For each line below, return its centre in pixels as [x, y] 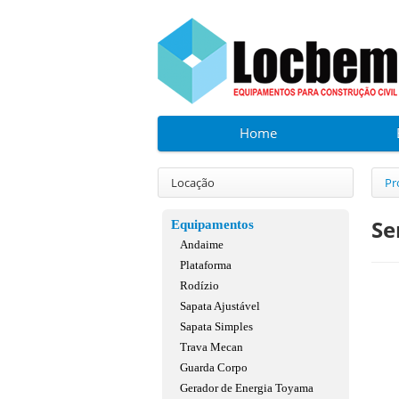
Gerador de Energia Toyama [247, 388]
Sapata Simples [216, 326]
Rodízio [199, 285]
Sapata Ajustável [220, 306]
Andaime [202, 244]
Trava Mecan [212, 347]
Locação [193, 183]
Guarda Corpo [214, 367]
